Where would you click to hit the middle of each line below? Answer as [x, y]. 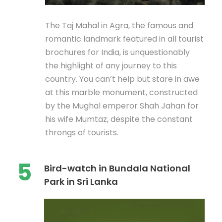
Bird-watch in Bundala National [117, 168]
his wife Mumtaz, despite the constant [119, 119]
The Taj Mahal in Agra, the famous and [119, 26]
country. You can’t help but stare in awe [122, 79]
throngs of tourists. [82, 133]
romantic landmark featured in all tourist [124, 39]
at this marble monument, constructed [121, 93]
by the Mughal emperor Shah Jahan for [122, 106]
